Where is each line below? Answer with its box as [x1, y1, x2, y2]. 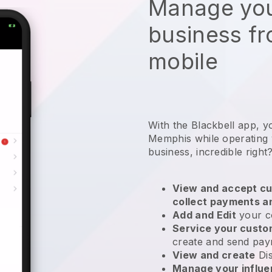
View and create [172, 248, 256, 261]
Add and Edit [172, 208, 236, 221]
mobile [148, 47, 218, 75]
